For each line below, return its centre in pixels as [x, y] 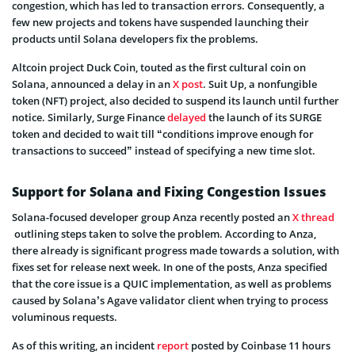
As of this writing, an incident [84, 345]
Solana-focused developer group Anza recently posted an [152, 217]
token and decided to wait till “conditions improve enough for [163, 134]
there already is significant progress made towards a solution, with [176, 250]
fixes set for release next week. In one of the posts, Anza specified [170, 267]
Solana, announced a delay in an [92, 84]
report [173, 345]
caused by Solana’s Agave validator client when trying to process [170, 300]
